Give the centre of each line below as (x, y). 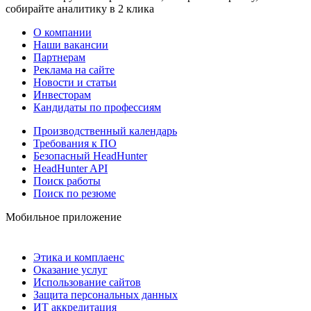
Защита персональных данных (106, 294)
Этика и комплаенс (79, 257)
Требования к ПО (75, 143)
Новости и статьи (75, 82)
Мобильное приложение (64, 217)
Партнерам (59, 57)
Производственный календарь (105, 131)
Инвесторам (62, 94)
